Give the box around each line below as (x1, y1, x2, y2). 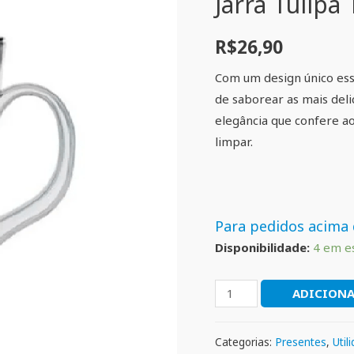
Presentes (275, 335, 326, 350)
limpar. (215, 133, 253, 149)
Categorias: (215, 335, 275, 350)
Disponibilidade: (215, 239, 310, 256)
